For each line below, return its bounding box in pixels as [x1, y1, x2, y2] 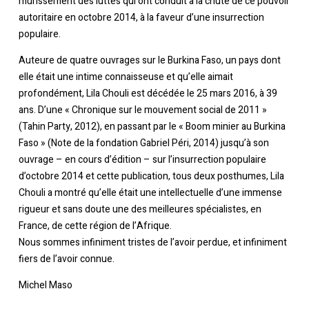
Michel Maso [18, 278, 72, 293]
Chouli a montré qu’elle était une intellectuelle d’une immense [18, 186, 282, 201]
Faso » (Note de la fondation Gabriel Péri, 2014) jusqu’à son [18, 136, 269, 151]
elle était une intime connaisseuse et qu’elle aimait [18, 70, 233, 85]
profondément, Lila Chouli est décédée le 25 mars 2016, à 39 [18, 86, 277, 101]
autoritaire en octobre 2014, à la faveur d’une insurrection [18, 10, 264, 26]
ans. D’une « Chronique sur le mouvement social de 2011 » [18, 103, 267, 118]
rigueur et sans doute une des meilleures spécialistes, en [18, 202, 261, 217]
